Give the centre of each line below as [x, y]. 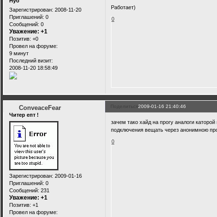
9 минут [19, 53]
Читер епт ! [24, 115]
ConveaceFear [40, 108]
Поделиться [124, 107]
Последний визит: [31, 60]
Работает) [124, 8]
